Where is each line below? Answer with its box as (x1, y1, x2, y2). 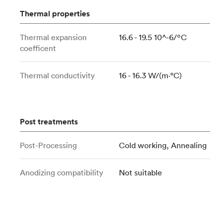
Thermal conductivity (20, 70, 95, 80)
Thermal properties (20, 8, 90, 19)
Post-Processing (20, 140, 77, 150)
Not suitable (119, 167, 162, 177)
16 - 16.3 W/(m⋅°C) (119, 70, 182, 80)
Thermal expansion (20, 32, 87, 42)
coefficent (20, 43, 56, 53)
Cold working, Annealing (119, 140, 207, 150)
